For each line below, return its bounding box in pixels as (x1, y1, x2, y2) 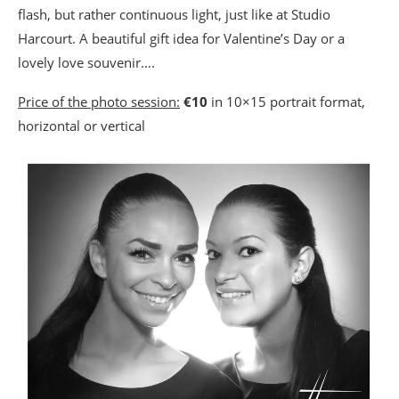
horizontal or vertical (18, 117, 145, 135)
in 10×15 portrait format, (208, 93, 365, 111)
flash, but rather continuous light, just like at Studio (18, 5, 330, 24)
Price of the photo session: (18, 93, 180, 111)
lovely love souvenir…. (18, 53, 155, 72)
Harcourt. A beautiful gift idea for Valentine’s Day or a (18, 29, 345, 48)
